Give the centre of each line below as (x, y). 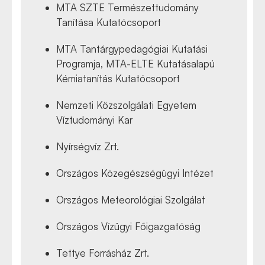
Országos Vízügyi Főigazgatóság (128, 226)
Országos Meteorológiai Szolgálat (131, 199)
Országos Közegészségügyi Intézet (135, 173)
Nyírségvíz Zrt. (88, 146)
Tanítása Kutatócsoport (109, 22)
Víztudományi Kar (94, 119)
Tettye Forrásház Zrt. (103, 253)
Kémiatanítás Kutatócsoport (118, 78)
